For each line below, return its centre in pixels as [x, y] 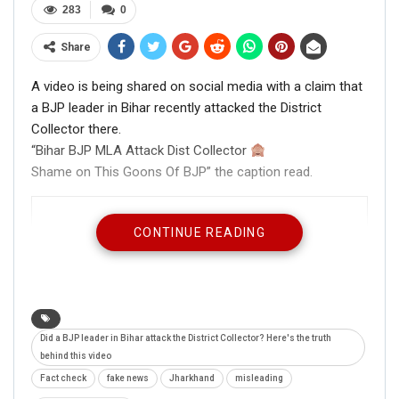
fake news [128, 379]
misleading [259, 379]
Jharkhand [192, 379]
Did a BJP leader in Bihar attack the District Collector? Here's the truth [186, 338]
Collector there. [76, 130]
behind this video [76, 356]
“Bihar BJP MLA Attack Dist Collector [141, 151]
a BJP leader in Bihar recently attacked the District [176, 108]
